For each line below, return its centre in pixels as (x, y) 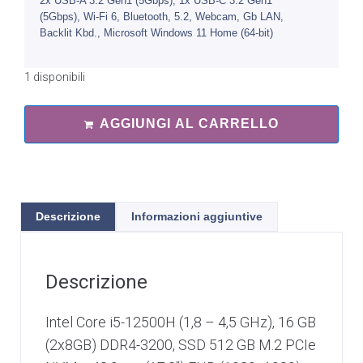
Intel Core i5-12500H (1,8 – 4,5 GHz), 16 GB (181, 322)
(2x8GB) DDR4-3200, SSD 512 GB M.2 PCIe (181, 345)
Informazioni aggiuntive (197, 217)
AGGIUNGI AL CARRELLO (189, 124)
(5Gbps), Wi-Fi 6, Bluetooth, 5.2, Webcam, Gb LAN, (162, 17)
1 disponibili (55, 77)
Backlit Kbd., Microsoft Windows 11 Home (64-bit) (156, 33)
